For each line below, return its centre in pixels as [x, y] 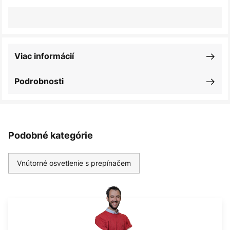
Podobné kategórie [51, 135]
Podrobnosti [39, 81]
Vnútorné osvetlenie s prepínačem [74, 163]
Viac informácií [44, 56]
